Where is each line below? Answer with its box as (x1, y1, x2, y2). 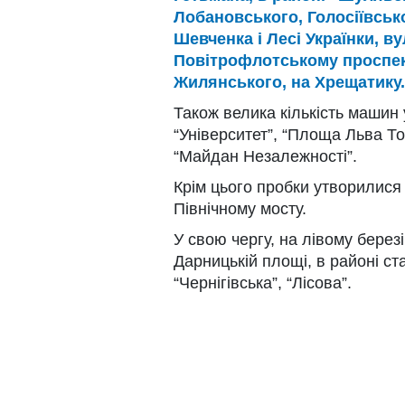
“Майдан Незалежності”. (174, 146, 357, 165)
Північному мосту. (174, 199, 306, 218)
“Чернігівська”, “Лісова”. (174, 273, 352, 292)
